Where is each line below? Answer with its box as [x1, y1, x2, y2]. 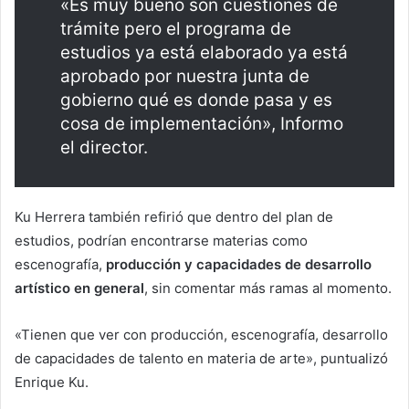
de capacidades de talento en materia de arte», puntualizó [15, 350, 388, 368]
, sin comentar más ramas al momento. [144, 279, 392, 298]
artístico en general [15, 279, 144, 298]
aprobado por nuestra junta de [60, 66, 309, 88]
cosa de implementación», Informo [60, 113, 343, 135]
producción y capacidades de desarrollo [106, 256, 372, 274]
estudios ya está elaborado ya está [60, 42, 348, 64]
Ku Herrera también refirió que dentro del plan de [15, 208, 333, 226]
